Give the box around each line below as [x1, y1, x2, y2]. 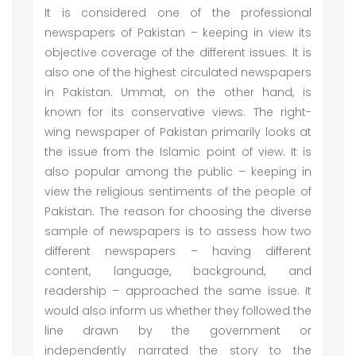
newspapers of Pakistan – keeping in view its [44, 25, 311, 41]
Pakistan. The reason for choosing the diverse [44, 203, 311, 219]
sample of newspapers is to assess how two [44, 223, 311, 239]
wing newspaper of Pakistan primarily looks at [44, 124, 311, 140]
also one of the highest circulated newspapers [44, 64, 311, 80]
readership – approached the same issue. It [44, 283, 311, 299]
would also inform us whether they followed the [44, 303, 311, 319]
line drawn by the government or [44, 323, 311, 339]
